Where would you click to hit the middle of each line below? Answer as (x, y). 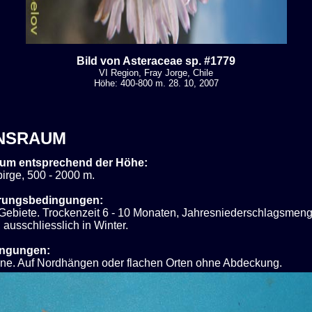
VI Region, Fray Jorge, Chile (156, 72)
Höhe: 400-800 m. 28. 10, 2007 (156, 83)
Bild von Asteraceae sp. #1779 (156, 61)
